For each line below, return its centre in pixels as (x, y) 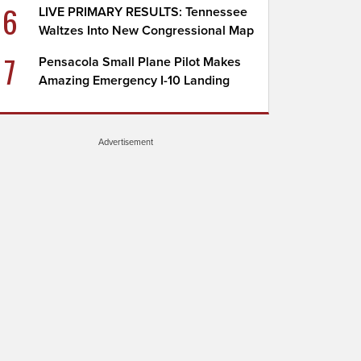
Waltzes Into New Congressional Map (147, 31)
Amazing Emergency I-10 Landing (135, 81)
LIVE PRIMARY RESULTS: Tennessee (143, 12)
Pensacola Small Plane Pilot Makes (140, 62)
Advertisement (126, 142)
